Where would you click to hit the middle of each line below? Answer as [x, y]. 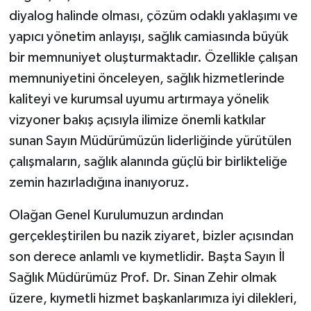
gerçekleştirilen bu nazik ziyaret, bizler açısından [151, 236]
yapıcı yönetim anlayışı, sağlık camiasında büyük [148, 36]
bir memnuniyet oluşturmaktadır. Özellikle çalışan [153, 57]
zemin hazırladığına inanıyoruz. [99, 182]
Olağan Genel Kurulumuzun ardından [116, 215]
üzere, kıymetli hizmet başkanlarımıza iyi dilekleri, [153, 298]
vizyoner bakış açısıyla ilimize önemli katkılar [137, 120]
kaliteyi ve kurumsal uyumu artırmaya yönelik [138, 99]
